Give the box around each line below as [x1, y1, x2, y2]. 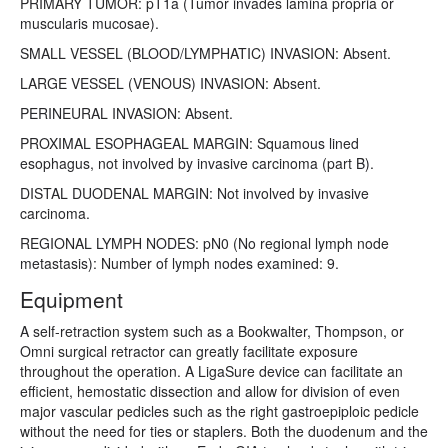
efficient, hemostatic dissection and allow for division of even [20, 380, 400, 401]
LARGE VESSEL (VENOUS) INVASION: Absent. [20, 72, 345, 93]
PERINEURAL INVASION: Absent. [20, 102, 233, 123]
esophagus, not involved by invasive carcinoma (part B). [20, 152, 374, 173]
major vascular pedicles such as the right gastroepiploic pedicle [20, 400, 419, 421]
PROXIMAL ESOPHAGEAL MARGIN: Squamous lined [20, 132, 359, 153]
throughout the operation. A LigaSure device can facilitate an [20, 360, 403, 381]
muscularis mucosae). [20, 12, 159, 33]
